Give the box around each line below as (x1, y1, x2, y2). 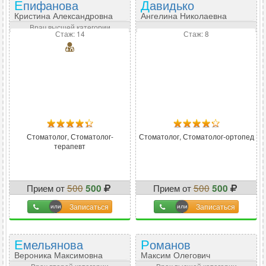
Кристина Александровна (14, 9, 113, 21)
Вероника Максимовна (14, 249, 103, 261)
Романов (150, 236, 191, 253)
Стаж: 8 (183, 28, 209, 39)
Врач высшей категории (29, 22, 110, 32)
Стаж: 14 (55, 28, 85, 39)
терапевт (54, 141, 85, 151)
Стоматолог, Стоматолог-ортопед (138, 131, 254, 141)
